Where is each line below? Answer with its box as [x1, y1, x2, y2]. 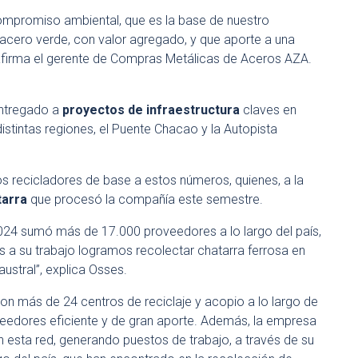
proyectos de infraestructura [62, 102, 240, 117]
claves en [240, 102, 296, 117]
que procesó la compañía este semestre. [27, 192, 263, 207]
